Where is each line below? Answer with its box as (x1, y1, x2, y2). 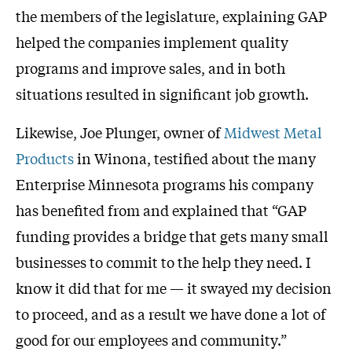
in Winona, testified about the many (74, 148, 316, 169)
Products (16, 148, 74, 169)
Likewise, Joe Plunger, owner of (16, 122, 224, 143)
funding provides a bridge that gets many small (16, 225, 328, 247)
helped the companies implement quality (16, 31, 288, 53)
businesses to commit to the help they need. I (16, 251, 311, 273)
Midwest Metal (224, 122, 322, 143)
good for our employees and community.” (16, 329, 287, 350)
